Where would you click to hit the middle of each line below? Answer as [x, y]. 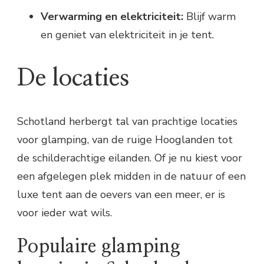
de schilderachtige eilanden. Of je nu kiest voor [130, 158]
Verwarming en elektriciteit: [112, 16]
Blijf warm [209, 16]
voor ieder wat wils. [65, 213]
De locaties [73, 79]
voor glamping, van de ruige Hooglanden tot [125, 140]
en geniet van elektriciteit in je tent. [127, 34]
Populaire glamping [99, 246]
